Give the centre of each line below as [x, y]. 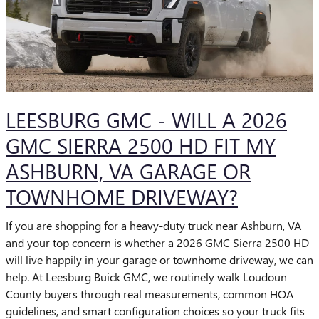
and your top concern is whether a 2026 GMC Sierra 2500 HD [157, 242]
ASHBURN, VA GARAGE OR [128, 171]
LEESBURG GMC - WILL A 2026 [146, 120]
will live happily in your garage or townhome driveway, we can [159, 259]
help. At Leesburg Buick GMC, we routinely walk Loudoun [146, 276]
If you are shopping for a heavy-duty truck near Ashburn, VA [153, 225]
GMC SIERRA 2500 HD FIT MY [141, 145]
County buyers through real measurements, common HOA [150, 293]
